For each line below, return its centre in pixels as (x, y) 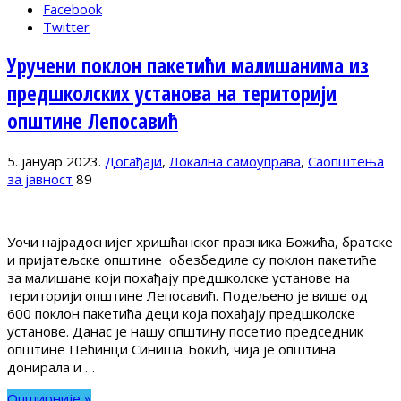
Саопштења (346, 161)
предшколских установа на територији (172, 94)
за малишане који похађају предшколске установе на (179, 277)
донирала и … (51, 367)
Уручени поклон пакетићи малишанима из (188, 66)
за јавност (40, 179)
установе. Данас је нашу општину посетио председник (185, 331)
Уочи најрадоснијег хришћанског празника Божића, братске (200, 241)
